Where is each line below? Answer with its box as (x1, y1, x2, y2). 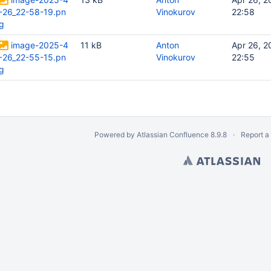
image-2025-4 (11, 40, 68, 50)
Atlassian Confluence (136, 130, 209, 139)
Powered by (94, 130, 137, 139)
